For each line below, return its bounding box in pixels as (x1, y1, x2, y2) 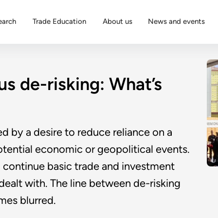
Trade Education (33, 17, 86, 26)
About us (103, 17, 132, 26)
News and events (148, 17, 205, 26)
